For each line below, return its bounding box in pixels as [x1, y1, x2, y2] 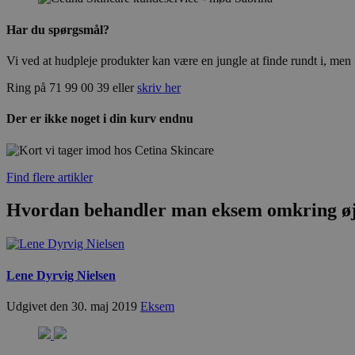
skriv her [137, 80, 181, 94]
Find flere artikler [6, 170, 93, 184]
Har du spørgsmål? [6, 22, 109, 36]
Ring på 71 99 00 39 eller [6, 80, 137, 94]
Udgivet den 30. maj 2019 [6, 299, 140, 313]
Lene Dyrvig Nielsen [6, 268, 116, 282]
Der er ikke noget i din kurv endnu [6, 112, 193, 126]
